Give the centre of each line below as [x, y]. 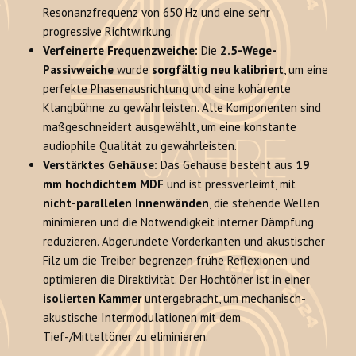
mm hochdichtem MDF [104, 184]
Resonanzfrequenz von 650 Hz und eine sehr [157, 13]
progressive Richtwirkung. [108, 32]
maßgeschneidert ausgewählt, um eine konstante [170, 127]
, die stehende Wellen [265, 203]
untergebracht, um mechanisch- [224, 299]
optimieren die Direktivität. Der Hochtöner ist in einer [177, 280]
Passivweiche [79, 70]
